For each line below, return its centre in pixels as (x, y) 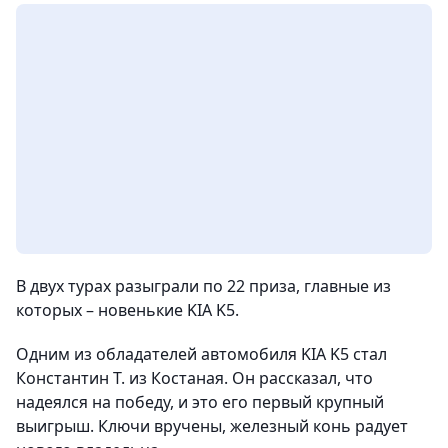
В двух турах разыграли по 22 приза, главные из (203, 286)
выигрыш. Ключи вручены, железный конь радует (212, 426)
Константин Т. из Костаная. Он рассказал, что (194, 378)
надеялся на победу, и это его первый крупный (200, 402)
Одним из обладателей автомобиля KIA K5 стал (201, 354)
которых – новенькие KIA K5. (127, 310)
